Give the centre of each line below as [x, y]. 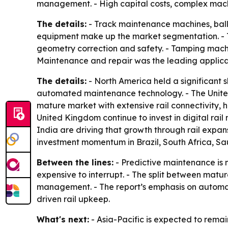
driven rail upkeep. [73, 199]
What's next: [63, 220]
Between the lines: [75, 163]
